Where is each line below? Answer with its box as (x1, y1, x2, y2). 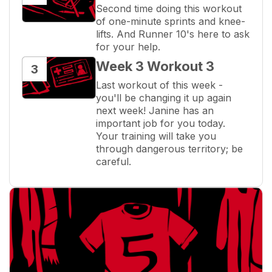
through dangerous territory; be (96, 143, 243, 155)
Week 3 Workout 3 (96, 58, 214, 75)
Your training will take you (96, 130, 216, 143)
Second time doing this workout (96, 2, 242, 15)
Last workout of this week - (96, 79, 223, 92)
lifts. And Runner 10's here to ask (96, 28, 250, 41)
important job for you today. (96, 117, 225, 130)
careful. (96, 155, 131, 168)
